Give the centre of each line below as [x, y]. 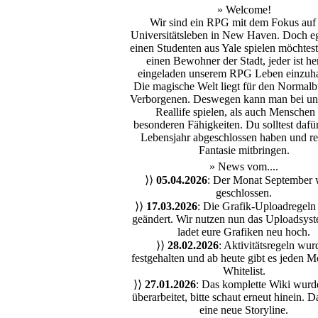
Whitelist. [244, 271]
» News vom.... [244, 166]
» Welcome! [244, 10]
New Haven [250, 35]
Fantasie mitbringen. [244, 150]
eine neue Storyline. [244, 310]
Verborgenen [159, 99]
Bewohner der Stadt [218, 61]
